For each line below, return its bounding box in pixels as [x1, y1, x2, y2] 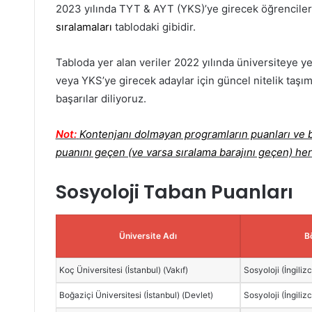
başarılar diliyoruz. [55, 92, 146, 106]
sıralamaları [55, 20, 115, 34]
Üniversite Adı [118, 230, 177, 241]
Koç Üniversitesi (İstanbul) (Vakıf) [59, 264, 189, 275]
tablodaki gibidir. [114, 20, 196, 34]
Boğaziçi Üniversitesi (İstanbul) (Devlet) [59, 289, 214, 300]
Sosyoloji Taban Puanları [55, 179, 293, 205]
